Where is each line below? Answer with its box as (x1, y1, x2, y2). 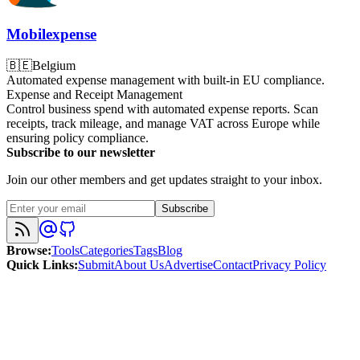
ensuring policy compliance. (6, 131, 149, 145)
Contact (213, 258, 252, 272)
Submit (78, 258, 114, 272)
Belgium (32, 59, 76, 73)
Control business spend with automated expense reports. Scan (6, 102, 318, 117)
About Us (114, 258, 164, 272)
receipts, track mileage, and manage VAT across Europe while (6, 117, 320, 131)
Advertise (164, 258, 213, 272)
